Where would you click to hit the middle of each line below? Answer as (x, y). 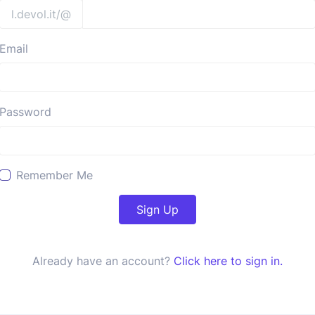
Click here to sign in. (228, 261)
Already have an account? (103, 261)
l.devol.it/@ (41, 14)
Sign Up (157, 210)
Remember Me (54, 175)
